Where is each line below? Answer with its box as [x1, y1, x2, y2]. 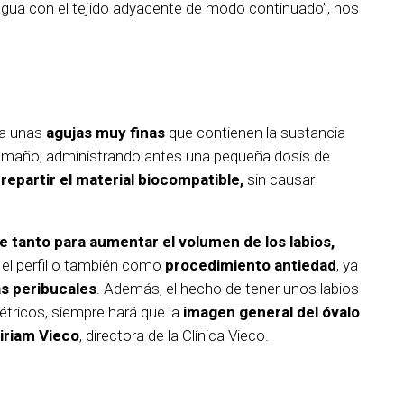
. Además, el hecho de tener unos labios [96, 280, 359, 298]
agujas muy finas [46, 124, 165, 142]
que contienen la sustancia [165, 124, 345, 142]
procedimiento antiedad [165, 256, 336, 275]
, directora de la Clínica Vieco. [79, 326, 269, 345]
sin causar [243, 170, 315, 189]
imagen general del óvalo [183, 303, 360, 322]
